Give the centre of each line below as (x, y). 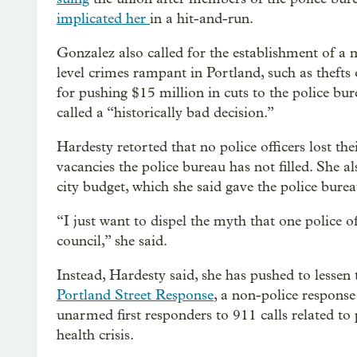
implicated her (103, 18)
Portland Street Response (135, 295)
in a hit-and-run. (202, 18)
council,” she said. (112, 241)
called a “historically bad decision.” (165, 112)
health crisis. (95, 335)
